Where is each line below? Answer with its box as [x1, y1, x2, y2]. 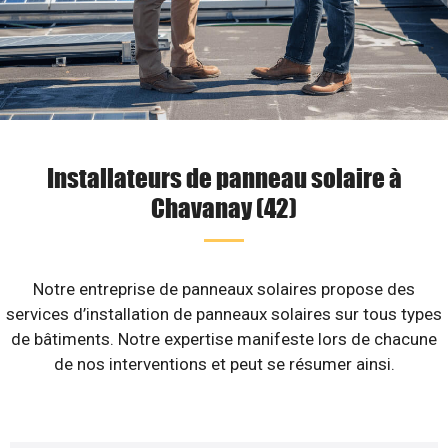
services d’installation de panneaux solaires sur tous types [6, 304, 442, 324]
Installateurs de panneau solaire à [46, 161, 402, 193]
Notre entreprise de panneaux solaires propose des [33, 279, 415, 299]
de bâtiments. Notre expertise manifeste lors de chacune [11, 329, 437, 349]
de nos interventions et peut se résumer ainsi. [53, 354, 395, 374]
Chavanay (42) [151, 191, 297, 223]
